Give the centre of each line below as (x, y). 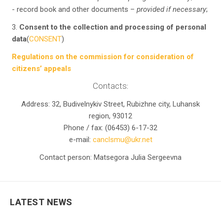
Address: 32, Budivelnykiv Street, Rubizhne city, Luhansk (110, 104)
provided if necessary (171, 9)
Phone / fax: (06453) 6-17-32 (110, 128)
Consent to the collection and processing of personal (113, 27)
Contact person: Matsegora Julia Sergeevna (110, 157)
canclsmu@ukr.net (122, 140)
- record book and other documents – (74, 9)
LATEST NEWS (41, 202)
